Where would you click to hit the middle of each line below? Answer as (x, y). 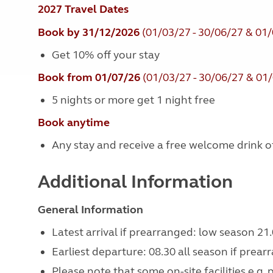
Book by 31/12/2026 (89, 32)
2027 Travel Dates (83, 9)
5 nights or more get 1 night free (136, 100)
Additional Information (135, 182)
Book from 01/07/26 (89, 77)
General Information (90, 210)
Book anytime (74, 122)
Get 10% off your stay (105, 55)
